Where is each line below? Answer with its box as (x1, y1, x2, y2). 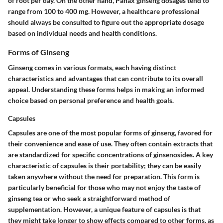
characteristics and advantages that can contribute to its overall (8, 74, 203, 83)
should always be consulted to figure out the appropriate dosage (8, 17, 204, 26)
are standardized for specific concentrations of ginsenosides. (8, 150, 196, 159)
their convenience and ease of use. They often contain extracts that (8, 139, 213, 148)
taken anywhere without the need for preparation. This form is (8, 172, 200, 181)
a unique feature (94, 205, 144, 214)
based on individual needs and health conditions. (8, 28, 157, 37)
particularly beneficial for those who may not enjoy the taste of (8, 183, 201, 192)
